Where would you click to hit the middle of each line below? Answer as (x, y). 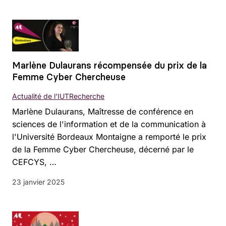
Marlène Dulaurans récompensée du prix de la (109, 65)
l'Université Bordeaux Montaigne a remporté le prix (109, 136)
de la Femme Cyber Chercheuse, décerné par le (103, 149)
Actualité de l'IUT (41, 96)
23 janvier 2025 (38, 182)
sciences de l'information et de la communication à (109, 124)
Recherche (87, 96)
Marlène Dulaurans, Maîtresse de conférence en (103, 111)
